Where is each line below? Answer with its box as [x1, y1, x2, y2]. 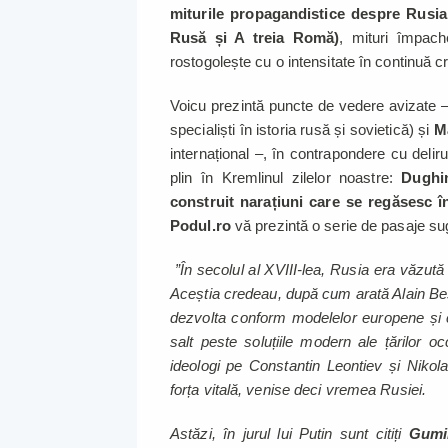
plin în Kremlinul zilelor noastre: [170, 169, 402, 187]
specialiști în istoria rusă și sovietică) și [170, 121, 434, 139]
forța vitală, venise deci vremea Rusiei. [170, 381, 427, 399]
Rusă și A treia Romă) [170, 29, 340, 47]
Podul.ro [170, 217, 231, 235]
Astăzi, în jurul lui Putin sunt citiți [170, 425, 409, 443]
